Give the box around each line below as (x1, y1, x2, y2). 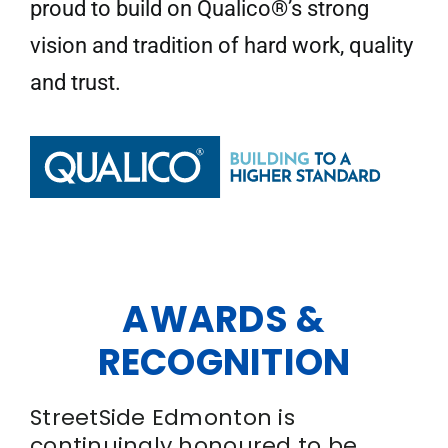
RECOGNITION (97, 336, 351, 388)
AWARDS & (122, 293, 326, 345)
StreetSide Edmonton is (29, 401, 295, 433)
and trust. (29, 69, 121, 95)
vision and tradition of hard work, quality (29, 32, 413, 58)
